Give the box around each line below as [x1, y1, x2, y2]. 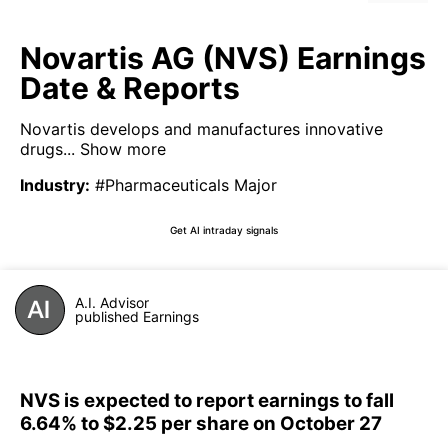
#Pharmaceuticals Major [95, 175, 277, 195]
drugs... [20, 139, 75, 159]
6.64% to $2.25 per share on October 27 [20, 411, 382, 435]
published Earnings [75, 308, 199, 325]
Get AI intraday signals [170, 223, 278, 236]
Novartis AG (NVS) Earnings [20, 40, 426, 76]
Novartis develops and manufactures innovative [20, 119, 383, 139]
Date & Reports [20, 70, 240, 106]
